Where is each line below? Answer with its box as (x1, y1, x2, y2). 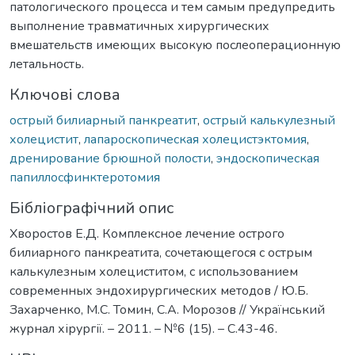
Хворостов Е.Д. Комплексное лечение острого (10, 224, 284, 242)
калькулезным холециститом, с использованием (10, 262, 298, 281)
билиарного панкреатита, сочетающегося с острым (10, 243, 312, 261)
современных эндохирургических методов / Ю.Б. (10, 281, 308, 300)
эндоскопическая (216, 149, 319, 167)
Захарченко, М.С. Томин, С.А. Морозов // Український (10, 300, 325, 319)
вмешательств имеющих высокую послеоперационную (10, 36, 341, 54)
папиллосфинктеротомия (10, 168, 160, 186)
